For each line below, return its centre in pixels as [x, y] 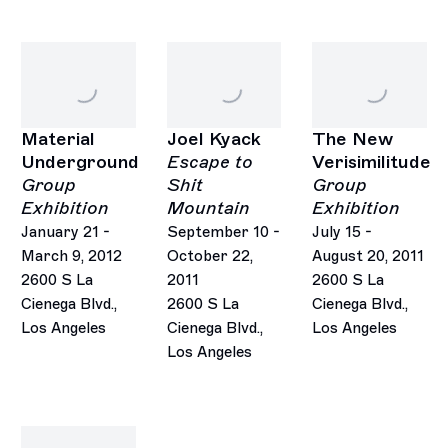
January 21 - [66, 232]
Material [58, 139]
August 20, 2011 [368, 256]
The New [352, 139]
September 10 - [223, 232]
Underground [80, 162]
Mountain [208, 208]
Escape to [209, 162]
